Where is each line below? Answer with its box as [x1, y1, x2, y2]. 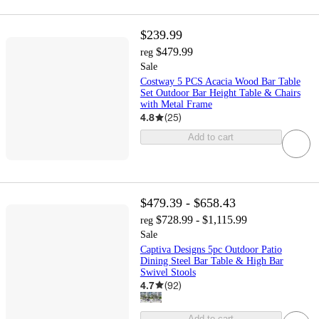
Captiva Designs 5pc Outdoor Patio [140, 244, 282, 255]
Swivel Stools [140, 266, 196, 278]
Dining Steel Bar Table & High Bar [140, 255, 283, 266]
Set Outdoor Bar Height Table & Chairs [140, 88, 300, 99]
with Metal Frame [140, 99, 212, 110]
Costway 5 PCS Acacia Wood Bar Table [140, 76, 300, 88]
